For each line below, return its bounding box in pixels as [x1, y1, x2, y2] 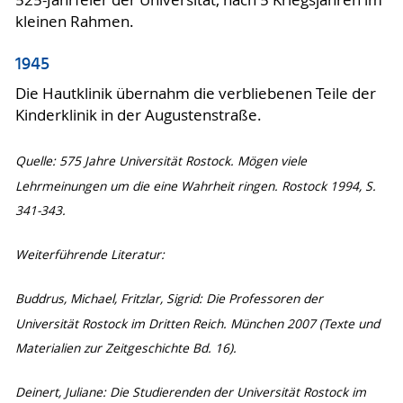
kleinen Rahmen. [14, 11, 134, 31]
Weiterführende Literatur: [14, 246, 165, 264]
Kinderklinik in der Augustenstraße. [14, 105, 262, 126]
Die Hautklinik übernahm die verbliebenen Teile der [14, 84, 376, 104]
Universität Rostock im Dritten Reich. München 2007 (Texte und [14, 316, 380, 333]
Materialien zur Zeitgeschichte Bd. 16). [14, 340, 237, 357]
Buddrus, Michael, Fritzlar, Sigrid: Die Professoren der [14, 291, 323, 308]
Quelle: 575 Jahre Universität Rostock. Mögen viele [14, 153, 307, 170]
